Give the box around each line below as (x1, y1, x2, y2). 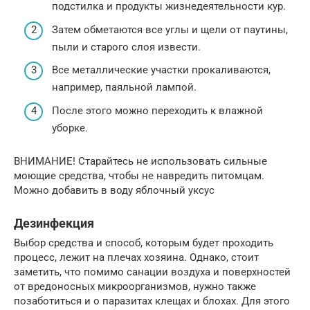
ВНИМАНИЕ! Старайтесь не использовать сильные (14, 154, 267, 167)
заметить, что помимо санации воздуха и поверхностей (14, 265, 291, 278)
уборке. (52, 121, 88, 134)
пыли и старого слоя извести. (52, 40, 201, 53)
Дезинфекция (14, 215, 94, 230)
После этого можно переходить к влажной (52, 104, 263, 117)
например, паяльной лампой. (52, 81, 197, 94)
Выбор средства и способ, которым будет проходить (14, 236, 273, 249)
